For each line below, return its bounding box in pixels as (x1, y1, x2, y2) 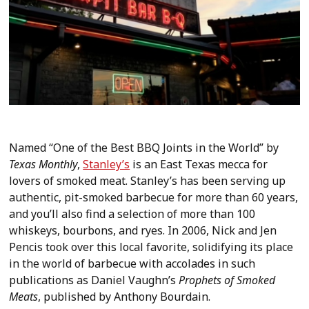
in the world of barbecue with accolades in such (9, 255, 256, 271)
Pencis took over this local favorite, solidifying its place (9, 239, 294, 255)
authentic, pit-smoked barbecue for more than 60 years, (9, 189, 299, 205)
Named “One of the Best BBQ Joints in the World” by (9, 139, 279, 155)
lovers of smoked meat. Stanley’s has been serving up (9, 172, 286, 188)
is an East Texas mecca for (130, 156, 268, 172)
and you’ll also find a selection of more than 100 (9, 206, 256, 221)
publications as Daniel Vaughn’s (9, 272, 179, 288)
